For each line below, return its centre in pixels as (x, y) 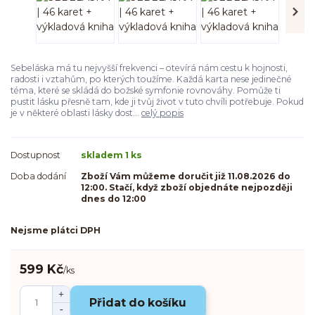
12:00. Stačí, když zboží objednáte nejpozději (187, 187)
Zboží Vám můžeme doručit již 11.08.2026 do (186, 176)
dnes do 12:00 (114, 198)
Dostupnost (36, 155)
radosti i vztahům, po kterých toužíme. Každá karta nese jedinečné (151, 79)
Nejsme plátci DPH (56, 230)
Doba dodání (38, 176)
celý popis (162, 112)
